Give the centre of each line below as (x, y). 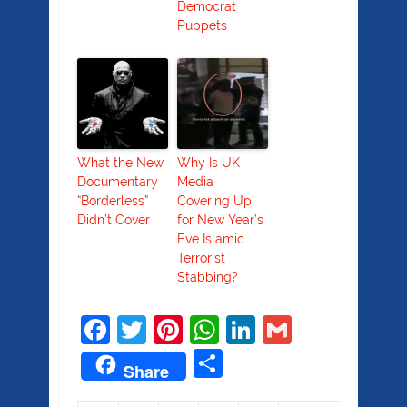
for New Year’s (220, 220)
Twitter (193, 329)
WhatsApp (291, 329)
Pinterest (243, 329)
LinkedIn (313, 329)
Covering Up (214, 201)
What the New (120, 163)
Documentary (118, 182)
